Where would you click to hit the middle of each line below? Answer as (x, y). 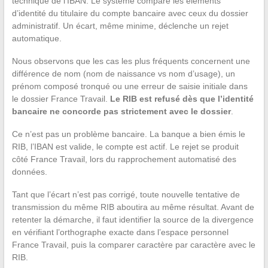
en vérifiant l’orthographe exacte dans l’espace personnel (120, 232)
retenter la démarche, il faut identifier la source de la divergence (133, 219)
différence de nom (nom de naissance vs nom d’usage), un (123, 73)
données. (29, 171)
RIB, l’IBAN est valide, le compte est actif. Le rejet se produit (125, 146)
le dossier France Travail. (61, 98)
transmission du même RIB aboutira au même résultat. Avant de (133, 207)
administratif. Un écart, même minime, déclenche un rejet (120, 25)
